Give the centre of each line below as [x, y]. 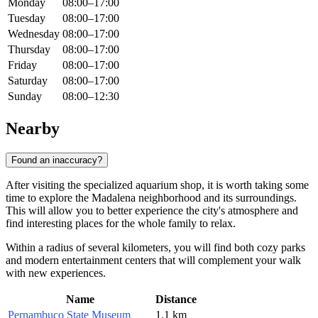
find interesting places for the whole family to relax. [121, 223]
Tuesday [27, 18]
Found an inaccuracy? [57, 160]
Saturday [28, 81]
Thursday [29, 50]
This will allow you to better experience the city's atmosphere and [152, 210]
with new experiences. [56, 273]
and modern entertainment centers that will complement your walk [153, 260]
